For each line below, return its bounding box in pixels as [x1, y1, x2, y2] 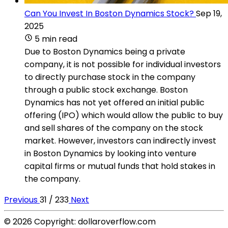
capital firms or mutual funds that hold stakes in [24, 160, 215, 172]
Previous [4, 193, 40, 206]
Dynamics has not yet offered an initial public [24, 96, 205, 108]
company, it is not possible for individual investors [24, 58, 221, 70]
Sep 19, [196, 7, 222, 19]
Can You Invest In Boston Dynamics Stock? [24, 7, 194, 19]
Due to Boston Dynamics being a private [24, 45, 185, 58]
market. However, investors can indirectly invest [24, 134, 216, 147]
